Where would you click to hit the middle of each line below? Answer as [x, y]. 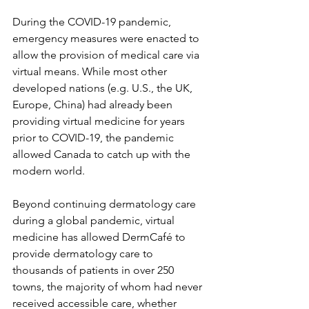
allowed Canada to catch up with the [103, 154]
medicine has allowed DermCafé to [100, 237]
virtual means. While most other [91, 72]
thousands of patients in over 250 [94, 270]
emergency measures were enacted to [107, 39]
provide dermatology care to [84, 254]
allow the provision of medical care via [107, 55]
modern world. [50, 171]
